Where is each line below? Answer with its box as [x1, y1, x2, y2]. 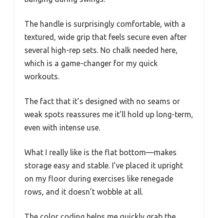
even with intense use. [24, 123, 100, 132]
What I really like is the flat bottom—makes [24, 147, 177, 157]
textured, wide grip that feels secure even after [24, 32, 187, 41]
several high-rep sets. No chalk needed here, [24, 45, 178, 54]
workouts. [24, 72, 59, 81]
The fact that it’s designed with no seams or [24, 96, 180, 106]
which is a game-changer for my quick [24, 58, 158, 68]
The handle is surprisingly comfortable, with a [24, 19, 185, 28]
